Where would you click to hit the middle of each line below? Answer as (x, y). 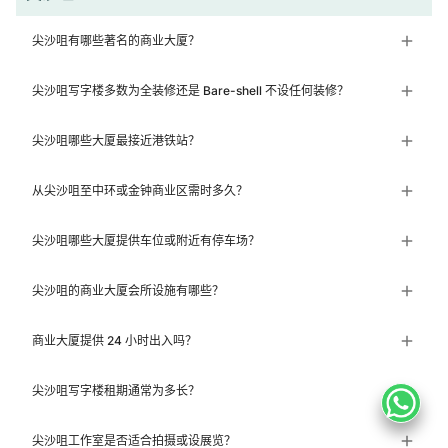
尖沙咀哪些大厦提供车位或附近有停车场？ (146, 241)
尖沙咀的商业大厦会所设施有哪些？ (128, 291)
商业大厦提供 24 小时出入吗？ (114, 341)
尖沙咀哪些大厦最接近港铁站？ (116, 141)
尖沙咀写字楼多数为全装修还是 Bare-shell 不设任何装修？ (190, 91)
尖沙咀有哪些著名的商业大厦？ (116, 41)
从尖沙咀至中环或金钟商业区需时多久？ (140, 191)
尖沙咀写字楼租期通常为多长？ (116, 391)
